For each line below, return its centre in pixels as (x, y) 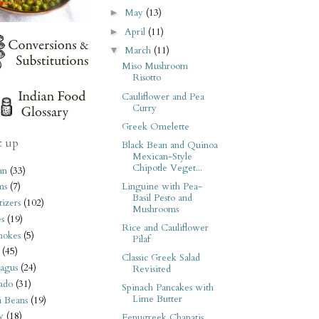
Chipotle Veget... (167, 168)
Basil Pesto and (162, 198)
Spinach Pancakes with (167, 288)
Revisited (151, 270)
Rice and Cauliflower (165, 228)
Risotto (146, 78)
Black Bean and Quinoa (169, 145)
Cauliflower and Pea (163, 96)
